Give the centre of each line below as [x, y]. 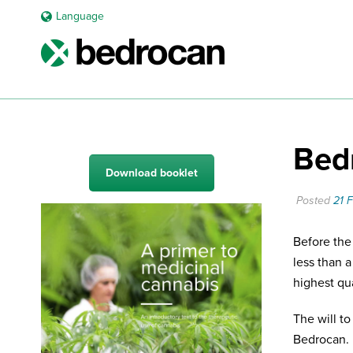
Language [80, 16]
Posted [313, 201]
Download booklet [151, 173]
